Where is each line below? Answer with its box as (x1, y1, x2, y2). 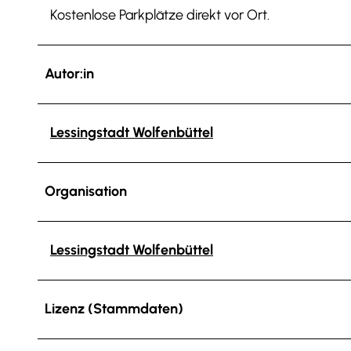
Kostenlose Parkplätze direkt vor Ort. (50, 5, 270, 24)
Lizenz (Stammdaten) (45, 299, 183, 317)
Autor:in (45, 64, 94, 82)
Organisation (45, 182, 127, 200)
